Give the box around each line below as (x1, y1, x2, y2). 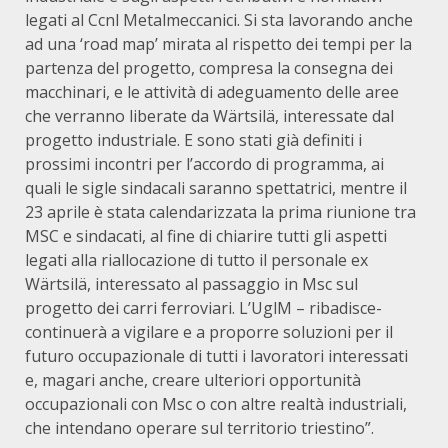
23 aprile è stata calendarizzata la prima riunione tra (25, 201, 416, 223)
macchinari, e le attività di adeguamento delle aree (25, 81, 399, 103)
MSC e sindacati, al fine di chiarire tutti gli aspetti (25, 225, 387, 247)
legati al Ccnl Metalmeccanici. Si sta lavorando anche (25, 9, 413, 31)
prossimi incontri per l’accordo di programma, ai (25, 153, 384, 175)
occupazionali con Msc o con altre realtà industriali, (25, 393, 407, 415)
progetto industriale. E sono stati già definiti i (25, 129, 362, 151)
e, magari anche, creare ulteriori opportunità (25, 369, 361, 391)
